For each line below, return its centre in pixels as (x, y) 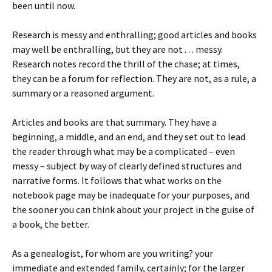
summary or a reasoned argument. (83, 93)
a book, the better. (51, 224)
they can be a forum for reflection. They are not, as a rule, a (134, 78)
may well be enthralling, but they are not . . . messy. (117, 49)
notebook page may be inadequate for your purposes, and (131, 195)
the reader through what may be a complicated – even (124, 151)
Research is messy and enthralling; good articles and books (134, 35)
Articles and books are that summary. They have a (114, 122)
